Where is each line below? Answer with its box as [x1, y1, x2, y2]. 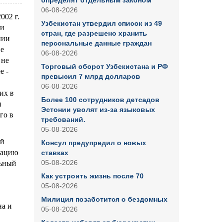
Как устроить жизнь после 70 [41, 172, 144, 180]
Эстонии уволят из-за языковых [41, 106, 155, 113]
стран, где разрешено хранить [41, 29, 147, 37]
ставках [41, 149, 68, 157]
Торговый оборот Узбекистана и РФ [41, 62, 168, 70]
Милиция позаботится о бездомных [41, 195, 167, 203]
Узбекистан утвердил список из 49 [41, 19, 162, 27]
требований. [41, 115, 85, 123]
